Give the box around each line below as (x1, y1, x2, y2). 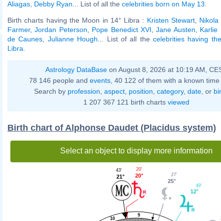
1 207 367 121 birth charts (83, 98, 168, 106)
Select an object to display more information (60, 146, 213, 155)
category (156, 87, 184, 95)
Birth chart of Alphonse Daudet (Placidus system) (7, 122, 216, 133)
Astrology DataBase (45, 65, 107, 74)
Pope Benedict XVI (92, 25, 152, 34)
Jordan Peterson (35, 25, 87, 34)
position (128, 87, 153, 95)
